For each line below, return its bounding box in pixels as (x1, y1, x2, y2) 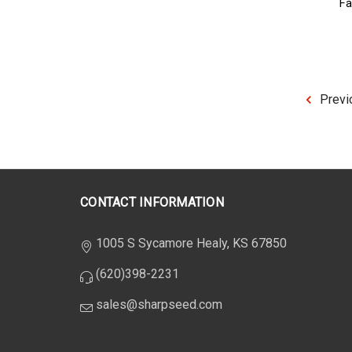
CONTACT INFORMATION (80, 195, 224, 211)
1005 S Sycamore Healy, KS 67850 (96, 236, 287, 251)
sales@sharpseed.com (96, 297, 222, 313)
